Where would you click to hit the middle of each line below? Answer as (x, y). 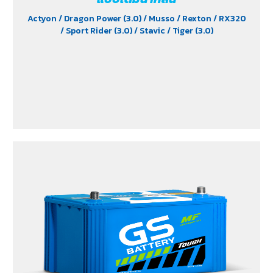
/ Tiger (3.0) (190, 31)
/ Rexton (195, 19)
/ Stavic (150, 31)
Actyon (43, 19)
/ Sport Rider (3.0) (97, 31)
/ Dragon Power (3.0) (101, 19)
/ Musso (160, 19)
